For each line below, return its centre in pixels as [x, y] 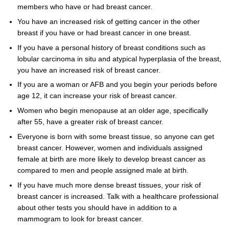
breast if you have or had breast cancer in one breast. [104, 33]
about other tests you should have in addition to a [97, 208]
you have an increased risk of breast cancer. [89, 70]
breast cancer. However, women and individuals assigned [110, 148]
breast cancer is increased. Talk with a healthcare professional [118, 196]
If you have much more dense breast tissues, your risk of [109, 185]
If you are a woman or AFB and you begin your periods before [117, 85]
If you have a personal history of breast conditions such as [111, 48]
